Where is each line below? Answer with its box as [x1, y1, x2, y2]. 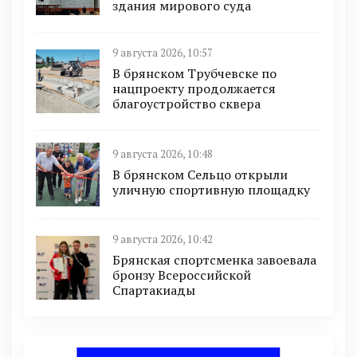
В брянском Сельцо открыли [112, 165, 288, 183]
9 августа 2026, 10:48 [112, 147, 213, 161]
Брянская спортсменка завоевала [112, 251, 316, 269]
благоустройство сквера [112, 95, 261, 112]
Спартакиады [112, 281, 195, 299]
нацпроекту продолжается [112, 80, 276, 97]
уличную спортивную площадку [112, 180, 310, 198]
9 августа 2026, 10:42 [112, 233, 213, 246]
